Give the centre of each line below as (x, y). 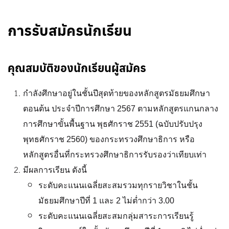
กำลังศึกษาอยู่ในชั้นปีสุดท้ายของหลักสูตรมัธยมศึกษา (117, 93)
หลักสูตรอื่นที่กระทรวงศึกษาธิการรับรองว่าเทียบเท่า (115, 155)
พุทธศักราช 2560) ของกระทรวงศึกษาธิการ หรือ (109, 139)
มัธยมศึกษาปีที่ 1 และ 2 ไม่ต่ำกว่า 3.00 (106, 201)
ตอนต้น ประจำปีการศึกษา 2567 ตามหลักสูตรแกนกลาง (121, 109)
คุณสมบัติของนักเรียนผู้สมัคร (77, 68)
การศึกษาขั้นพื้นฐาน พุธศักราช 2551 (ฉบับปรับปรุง (113, 124)
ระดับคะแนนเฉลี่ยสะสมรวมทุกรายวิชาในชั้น (118, 185)
